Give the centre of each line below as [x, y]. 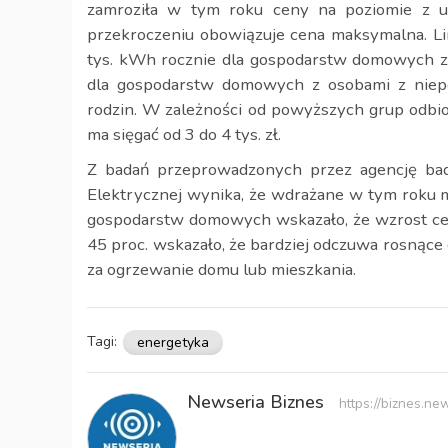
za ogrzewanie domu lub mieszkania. [221, 269]
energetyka [173, 342]
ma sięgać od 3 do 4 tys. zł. [184, 134]
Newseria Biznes [258, 402]
